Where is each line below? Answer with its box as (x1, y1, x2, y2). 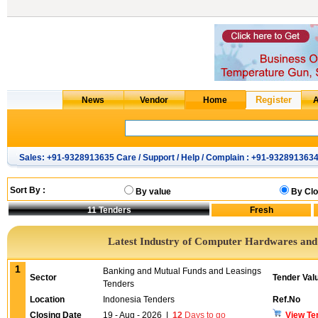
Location (30, 295, 65, 305)
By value (136, 187, 171, 197)
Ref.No (273, 295, 300, 305)
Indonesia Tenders (103, 295, 175, 305)
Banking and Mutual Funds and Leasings (103, 266, 261, 276)
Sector (30, 273, 57, 283)
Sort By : (10, 185, 45, 195)
